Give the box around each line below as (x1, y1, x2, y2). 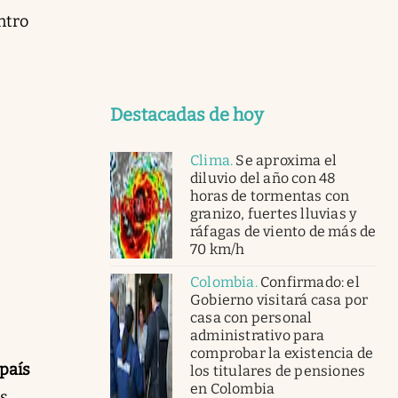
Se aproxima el (235, 151, 338, 169)
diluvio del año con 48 (190, 169, 337, 187)
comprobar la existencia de (190, 344, 374, 362)
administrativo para (190, 326, 324, 344)
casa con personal (190, 308, 313, 326)
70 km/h (190, 240, 245, 258)
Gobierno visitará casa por (190, 291, 369, 308)
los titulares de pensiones (190, 362, 366, 379)
